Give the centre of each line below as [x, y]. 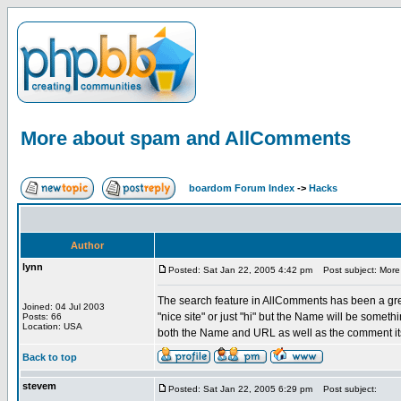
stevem [39, 386]
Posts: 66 [42, 316]
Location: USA [52, 326]
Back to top [50, 357]
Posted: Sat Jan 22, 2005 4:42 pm [240, 270]
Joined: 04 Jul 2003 [64, 307]
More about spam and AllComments [186, 138]
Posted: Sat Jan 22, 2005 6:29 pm [240, 389]
